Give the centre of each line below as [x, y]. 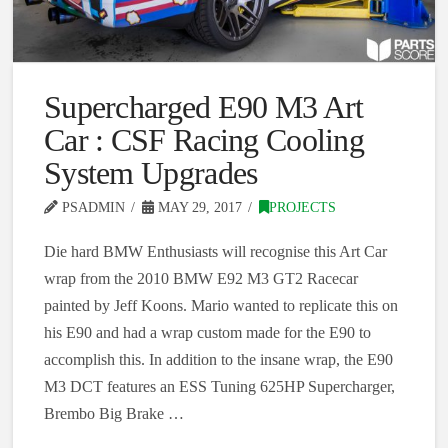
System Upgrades [150, 173]
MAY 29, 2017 [197, 208]
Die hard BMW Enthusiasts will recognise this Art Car [215, 252]
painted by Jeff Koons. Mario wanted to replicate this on [220, 306]
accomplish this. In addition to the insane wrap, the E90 [218, 360]
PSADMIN [91, 208]
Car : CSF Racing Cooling [204, 140]
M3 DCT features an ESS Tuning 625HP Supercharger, [219, 387]
